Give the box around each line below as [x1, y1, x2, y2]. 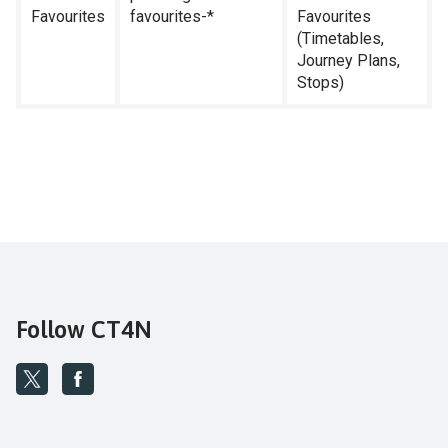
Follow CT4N [16, 316, 152, 343]
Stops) [297, 73, 344, 92]
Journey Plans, [297, 51, 400, 70]
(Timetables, [297, 29, 384, 48]
